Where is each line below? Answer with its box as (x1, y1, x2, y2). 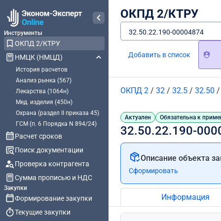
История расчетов (16, 66, 68, 73)
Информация (161, 192, 210, 202)
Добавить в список (128, 51, 190, 59)
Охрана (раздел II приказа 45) (16, 110, 99, 116)
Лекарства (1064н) (16, 88, 69, 95)
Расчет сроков (15, 132, 62, 140)
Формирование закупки (15, 194, 92, 202)
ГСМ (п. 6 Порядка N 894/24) (16, 120, 97, 127)
